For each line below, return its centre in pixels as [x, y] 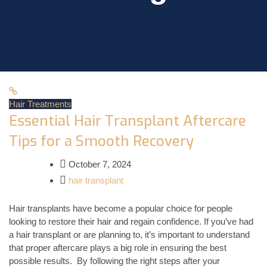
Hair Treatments [40, 104]
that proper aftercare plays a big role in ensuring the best [118, 247]
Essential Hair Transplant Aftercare [128, 121]
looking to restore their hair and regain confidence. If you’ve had [131, 221]
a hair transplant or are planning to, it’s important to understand [129, 234]
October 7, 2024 [99, 164]
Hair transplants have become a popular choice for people [121, 208]
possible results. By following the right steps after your [114, 260]
